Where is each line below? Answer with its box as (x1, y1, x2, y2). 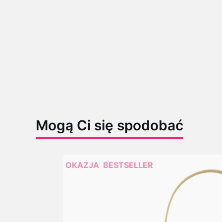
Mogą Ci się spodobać (36, 116, 183, 134)
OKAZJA (65, 160, 99, 170)
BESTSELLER (103, 160, 153, 170)
